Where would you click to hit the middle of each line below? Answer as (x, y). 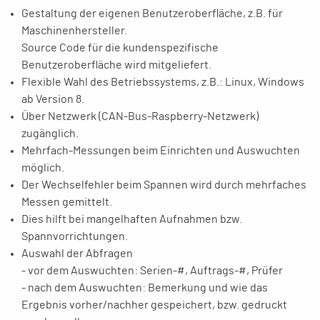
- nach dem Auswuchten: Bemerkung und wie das (145, 288)
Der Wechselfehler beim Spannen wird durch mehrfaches (164, 185)
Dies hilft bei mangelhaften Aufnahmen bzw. (132, 219)
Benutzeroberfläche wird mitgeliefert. (116, 65)
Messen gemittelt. (67, 202)
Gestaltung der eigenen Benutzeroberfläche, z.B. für (152, 14)
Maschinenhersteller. (74, 31)
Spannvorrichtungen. (75, 236)
